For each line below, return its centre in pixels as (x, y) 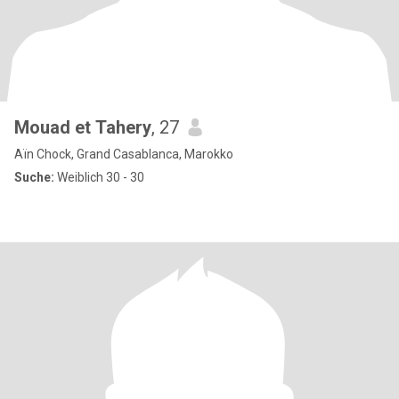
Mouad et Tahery (83, 127)
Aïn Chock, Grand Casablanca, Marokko (124, 154)
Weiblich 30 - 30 (99, 177)
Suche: (34, 177)
